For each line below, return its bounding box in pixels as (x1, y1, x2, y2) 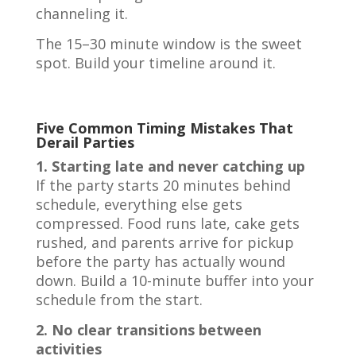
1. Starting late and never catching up (35, 157, 305, 176)
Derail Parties (35, 133, 134, 152)
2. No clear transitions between (35, 320, 261, 339)
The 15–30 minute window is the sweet (35, 34, 302, 53)
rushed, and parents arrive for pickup (35, 233, 294, 252)
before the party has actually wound (35, 252, 285, 271)
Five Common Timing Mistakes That (35, 118, 293, 137)
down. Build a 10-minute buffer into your (35, 271, 314, 290)
